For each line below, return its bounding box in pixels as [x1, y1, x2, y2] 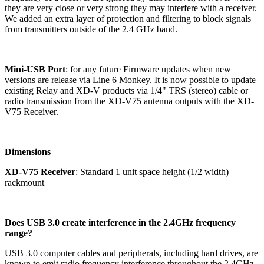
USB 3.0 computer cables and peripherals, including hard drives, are [5, 247, 258, 258]
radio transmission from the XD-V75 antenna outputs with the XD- [5, 95, 254, 106]
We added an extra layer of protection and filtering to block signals [5, 13, 251, 24]
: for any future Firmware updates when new [65, 64, 231, 74]
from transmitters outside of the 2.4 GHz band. [5, 24, 177, 34]
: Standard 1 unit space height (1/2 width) [75, 166, 229, 177]
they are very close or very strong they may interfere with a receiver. [5, 2, 257, 13]
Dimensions [5, 146, 51, 157]
